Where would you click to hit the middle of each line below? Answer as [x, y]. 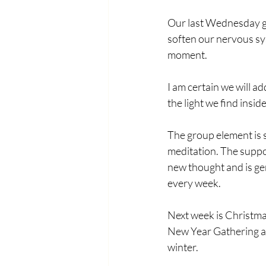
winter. [185, 247]
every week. [195, 183]
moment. [188, 55]
